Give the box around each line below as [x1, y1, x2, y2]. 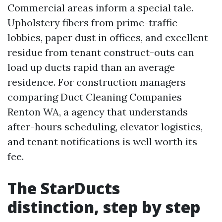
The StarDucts [7, 177, 120, 199]
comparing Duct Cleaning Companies [7, 91, 182, 103]
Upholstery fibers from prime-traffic [7, 16, 177, 29]
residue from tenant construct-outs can [7, 46, 194, 58]
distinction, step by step [7, 196, 200, 218]
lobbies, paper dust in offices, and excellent [7, 31, 208, 44]
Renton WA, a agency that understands [7, 106, 188, 118]
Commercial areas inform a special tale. [7, 1, 193, 14]
